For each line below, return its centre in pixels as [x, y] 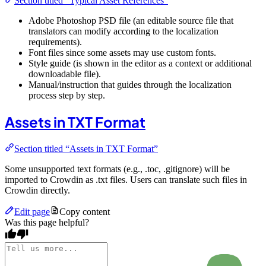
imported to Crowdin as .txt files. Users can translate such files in [126, 179]
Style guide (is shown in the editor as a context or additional [140, 64]
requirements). [55, 42]
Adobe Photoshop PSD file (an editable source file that [131, 21]
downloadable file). [65, 74]
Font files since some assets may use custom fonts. [122, 53]
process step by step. [67, 96]
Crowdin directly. [37, 190]
